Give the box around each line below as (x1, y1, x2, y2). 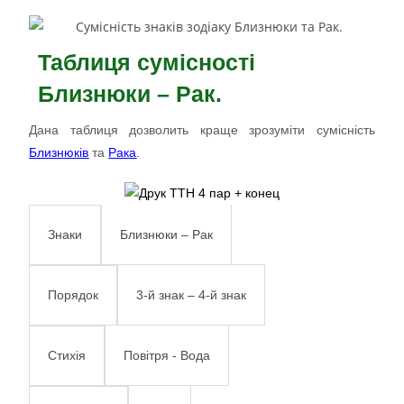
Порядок (48, 288, 99, 303)
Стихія (48, 348, 87, 363)
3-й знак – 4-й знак (136, 287, 247, 302)
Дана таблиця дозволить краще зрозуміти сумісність (29, 122, 375, 137)
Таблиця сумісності (38, 49, 256, 75)
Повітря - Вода (124, 347, 211, 363)
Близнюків (29, 144, 89, 160)
